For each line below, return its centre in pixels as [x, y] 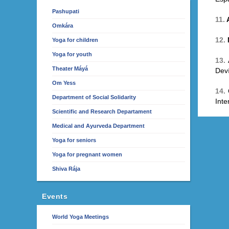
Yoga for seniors [74, 140]
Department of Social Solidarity [94, 97]
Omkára [63, 26]
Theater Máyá [70, 68]
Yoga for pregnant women [87, 154]
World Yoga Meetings [81, 216]
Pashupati [66, 11]
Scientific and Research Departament [102, 111]
